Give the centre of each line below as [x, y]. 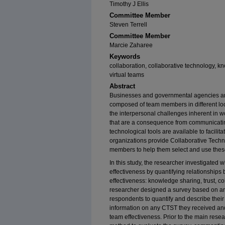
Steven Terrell [128, 25]
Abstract [122, 86]
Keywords [125, 57]
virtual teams [127, 75]
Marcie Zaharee [131, 45]
